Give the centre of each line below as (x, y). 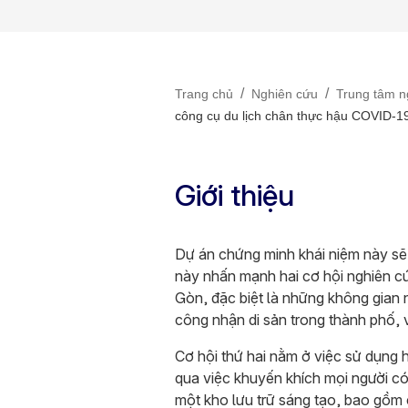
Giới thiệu (235, 195)
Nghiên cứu (285, 94)
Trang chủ (204, 94)
